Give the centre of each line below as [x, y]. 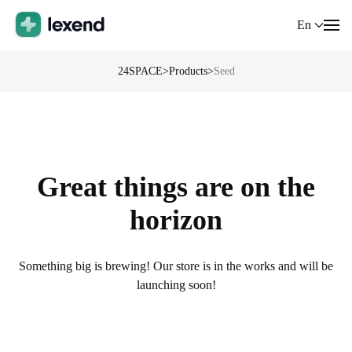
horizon [176, 220]
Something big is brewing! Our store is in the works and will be [176, 266]
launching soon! [176, 285]
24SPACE [140, 71]
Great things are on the [176, 187]
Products [188, 71]
